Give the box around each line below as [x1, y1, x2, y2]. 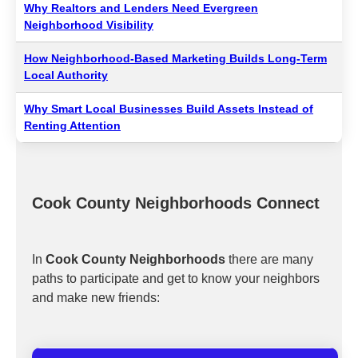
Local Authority [24, 69, 108, 82]
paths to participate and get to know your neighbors [32, 272, 320, 285]
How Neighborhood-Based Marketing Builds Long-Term [24, 52, 327, 65]
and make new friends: [32, 291, 160, 304]
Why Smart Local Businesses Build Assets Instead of [24, 102, 313, 115]
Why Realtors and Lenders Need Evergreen [24, 2, 258, 14]
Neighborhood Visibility [24, 18, 153, 31]
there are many [225, 253, 313, 266]
